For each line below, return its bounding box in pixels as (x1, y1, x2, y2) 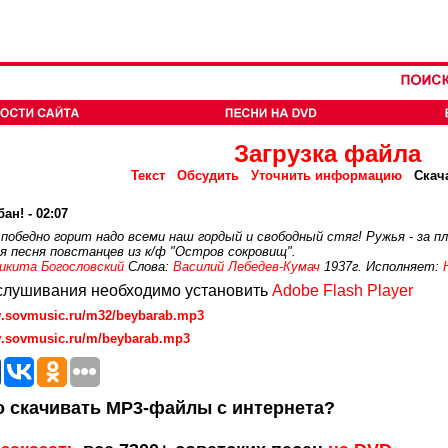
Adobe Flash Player (272, 282, 413, 299)
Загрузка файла (233, 140, 421, 167)
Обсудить (177, 168, 239, 183)
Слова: (124, 259, 173, 274)
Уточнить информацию (251, 168, 402, 183)
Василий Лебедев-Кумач (173, 259, 320, 274)
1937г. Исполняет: (320, 259, 443, 274)
